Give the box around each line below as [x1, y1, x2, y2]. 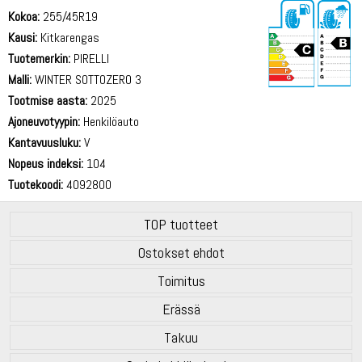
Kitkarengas [37, 28, 99, 46]
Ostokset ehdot [137, 242, 225, 262]
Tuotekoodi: [8, 175, 63, 193]
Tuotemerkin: [8, 49, 70, 67]
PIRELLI [70, 49, 109, 67]
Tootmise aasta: [8, 91, 87, 109]
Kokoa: [8, 7, 40, 25]
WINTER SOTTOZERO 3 [32, 70, 141, 88]
